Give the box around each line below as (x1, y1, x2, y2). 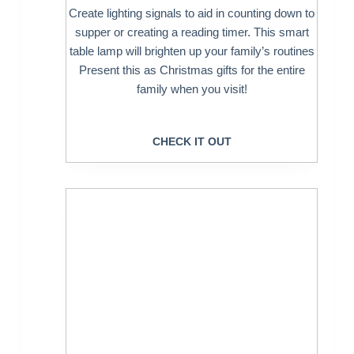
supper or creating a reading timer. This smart (74, 24, 309, 39)
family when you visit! (136, 81, 247, 96)
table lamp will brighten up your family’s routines (69, 43, 314, 58)
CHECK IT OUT (152, 135, 232, 149)
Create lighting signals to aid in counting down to (69, 6, 315, 20)
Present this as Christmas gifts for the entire (78, 62, 305, 77)
